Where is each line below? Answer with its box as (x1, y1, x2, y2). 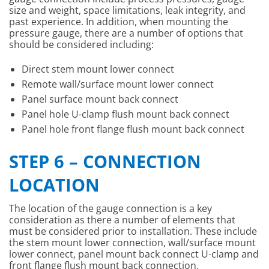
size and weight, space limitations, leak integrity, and (9, 3, 246, 17)
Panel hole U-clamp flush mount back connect (21, 107, 229, 121)
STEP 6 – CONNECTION (9, 149, 201, 173)
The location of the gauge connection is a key (9, 202, 212, 216)
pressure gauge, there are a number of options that (9, 26, 243, 40)
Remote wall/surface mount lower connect (21, 77, 214, 91)
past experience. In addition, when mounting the (9, 14, 228, 28)
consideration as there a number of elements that (9, 213, 235, 227)
